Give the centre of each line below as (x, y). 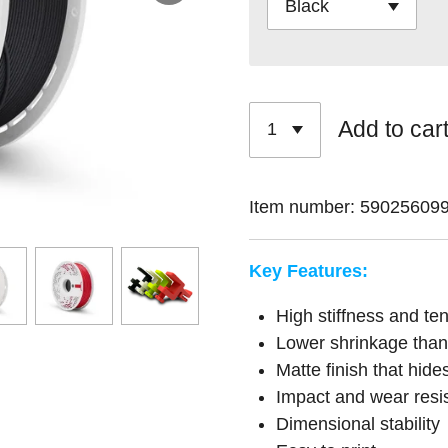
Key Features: (308, 270)
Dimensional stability (358, 423)
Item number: (302, 206)
